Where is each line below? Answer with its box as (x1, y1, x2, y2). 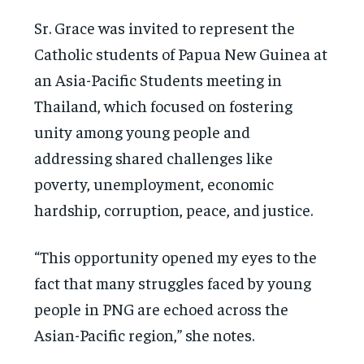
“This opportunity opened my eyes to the (34, 245, 318, 266)
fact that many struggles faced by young (34, 271, 312, 292)
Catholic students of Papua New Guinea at (34, 42, 328, 63)
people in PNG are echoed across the (34, 297, 289, 318)
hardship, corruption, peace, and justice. (34, 198, 314, 219)
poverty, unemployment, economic (34, 172, 275, 193)
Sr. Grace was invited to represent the (34, 16, 296, 37)
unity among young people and (34, 120, 251, 141)
